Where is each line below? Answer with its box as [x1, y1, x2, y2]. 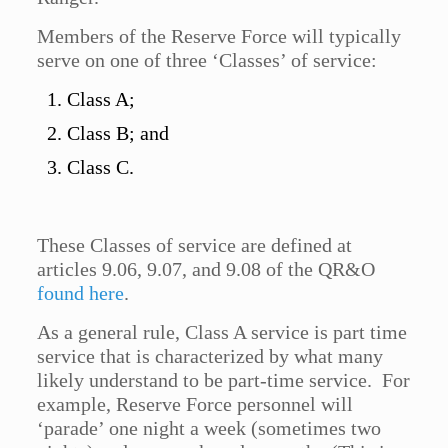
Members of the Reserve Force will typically [37, 25, 402, 48]
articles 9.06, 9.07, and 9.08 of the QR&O [37, 258, 376, 281]
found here [37, 282, 125, 305]
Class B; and [67, 122, 170, 145]
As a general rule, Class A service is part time [37, 321, 408, 344]
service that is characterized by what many [37, 345, 384, 368]
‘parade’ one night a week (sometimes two [37, 417, 382, 440]
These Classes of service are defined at [37, 234, 353, 257]
